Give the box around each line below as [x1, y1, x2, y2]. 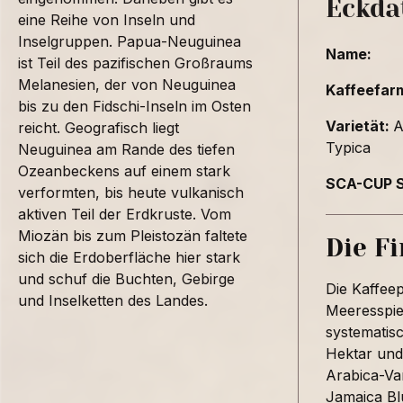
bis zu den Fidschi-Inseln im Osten [18, 96, 251, 115]
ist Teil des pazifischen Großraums [18, 53, 253, 72]
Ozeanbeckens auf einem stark [18, 161, 230, 180]
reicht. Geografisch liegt [18, 118, 179, 137]
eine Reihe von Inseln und [18, 10, 195, 29]
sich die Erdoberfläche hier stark [18, 247, 240, 266]
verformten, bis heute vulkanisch [18, 183, 244, 201]
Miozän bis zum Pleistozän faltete [18, 226, 247, 245]
